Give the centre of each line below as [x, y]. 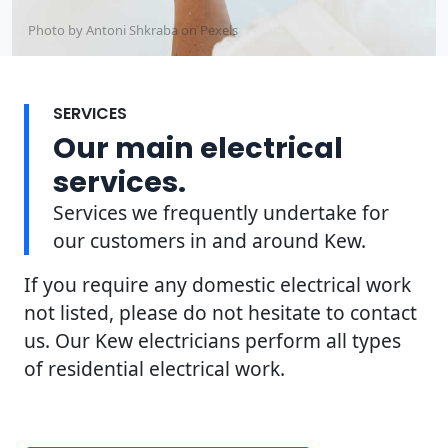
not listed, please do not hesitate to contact [220, 312]
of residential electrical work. [154, 368]
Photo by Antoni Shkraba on [114, 29]
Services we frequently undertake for [221, 212]
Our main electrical [198, 147]
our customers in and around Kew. [209, 240]
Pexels [219, 29]
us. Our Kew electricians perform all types [212, 340]
